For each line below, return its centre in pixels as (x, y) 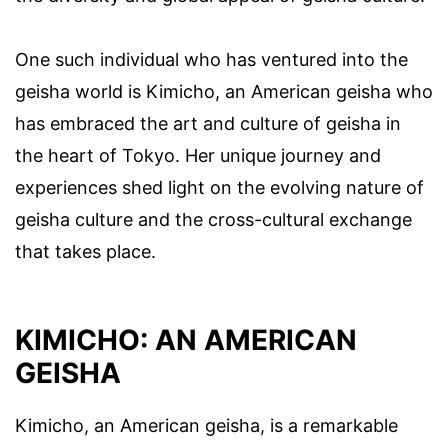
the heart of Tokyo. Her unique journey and (198, 156)
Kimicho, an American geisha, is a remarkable (206, 425)
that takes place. (85, 252)
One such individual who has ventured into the (211, 60)
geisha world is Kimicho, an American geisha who (224, 92)
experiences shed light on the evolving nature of (219, 188)
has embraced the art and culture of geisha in (208, 124)
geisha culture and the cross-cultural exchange (213, 220)
